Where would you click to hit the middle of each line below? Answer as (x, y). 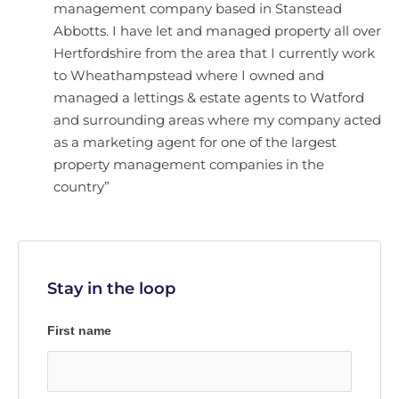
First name (79, 330)
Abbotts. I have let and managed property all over (217, 31)
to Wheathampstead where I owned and (189, 75)
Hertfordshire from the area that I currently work (214, 53)
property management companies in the (189, 164)
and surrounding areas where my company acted (217, 120)
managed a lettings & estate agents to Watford (209, 98)
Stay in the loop (111, 289)
